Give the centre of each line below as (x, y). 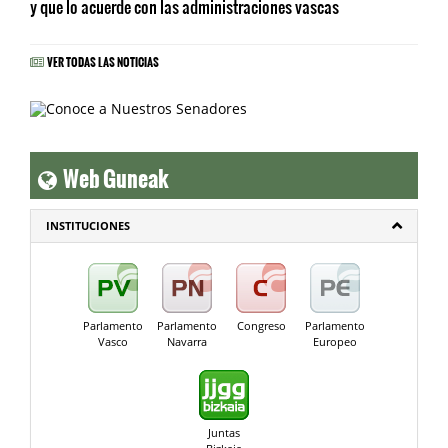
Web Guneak (113, 173)
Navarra (187, 342)
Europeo (335, 342)
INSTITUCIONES (88, 226)
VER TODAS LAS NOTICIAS (103, 59)
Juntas (224, 433)
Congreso (261, 326)
